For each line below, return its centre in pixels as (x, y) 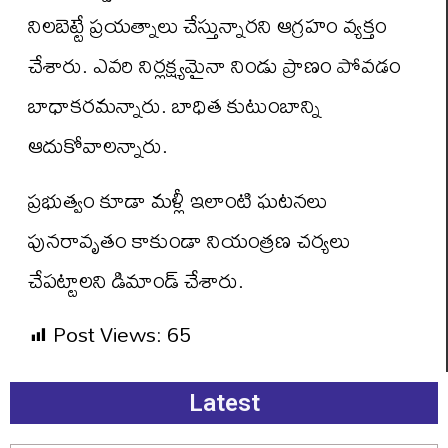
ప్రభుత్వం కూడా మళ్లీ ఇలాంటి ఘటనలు (177, 199)
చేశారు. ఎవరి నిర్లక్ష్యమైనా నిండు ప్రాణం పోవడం (214, 65)
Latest (224, 403)
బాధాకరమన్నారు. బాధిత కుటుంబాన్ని (174, 105)
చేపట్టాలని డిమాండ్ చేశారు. (136, 279)
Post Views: (107, 334)
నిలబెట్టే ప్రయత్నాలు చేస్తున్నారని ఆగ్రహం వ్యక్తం (207, 25)
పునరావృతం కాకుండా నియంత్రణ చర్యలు (189, 239)
